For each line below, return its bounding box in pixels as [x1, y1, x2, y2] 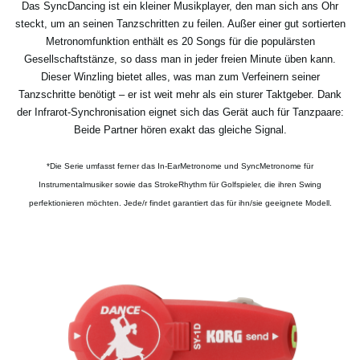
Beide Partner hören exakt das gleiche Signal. [73, 124, 287, 137]
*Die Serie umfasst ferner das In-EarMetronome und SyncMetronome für [47, 162, 313, 171]
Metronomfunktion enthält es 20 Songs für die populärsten [45, 35, 315, 48]
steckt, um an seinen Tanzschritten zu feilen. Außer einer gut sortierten [14, 18, 346, 31]
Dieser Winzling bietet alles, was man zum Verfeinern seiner [40, 71, 320, 84]
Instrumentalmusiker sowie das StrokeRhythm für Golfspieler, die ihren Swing [39, 180, 321, 190]
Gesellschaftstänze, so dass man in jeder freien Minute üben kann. [24, 53, 336, 66]
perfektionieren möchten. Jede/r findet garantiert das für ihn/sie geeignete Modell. [28, 198, 332, 208]
